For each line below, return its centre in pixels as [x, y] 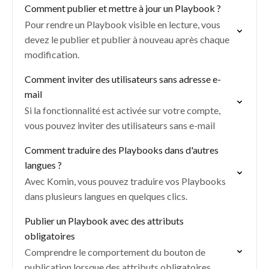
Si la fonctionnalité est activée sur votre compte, [122, 110]
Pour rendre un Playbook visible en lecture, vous [122, 24]
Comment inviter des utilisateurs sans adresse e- [123, 79]
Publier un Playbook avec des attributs [104, 221]
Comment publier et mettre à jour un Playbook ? [123, 8]
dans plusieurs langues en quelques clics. [106, 196]
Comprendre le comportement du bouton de [115, 252]
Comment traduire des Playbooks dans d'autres [122, 150]
